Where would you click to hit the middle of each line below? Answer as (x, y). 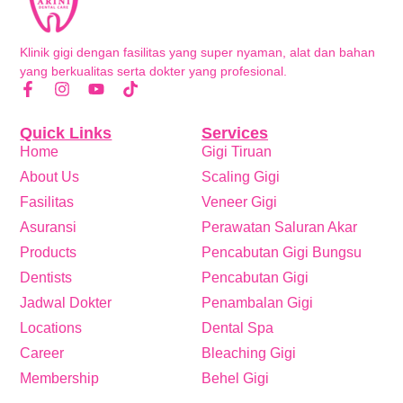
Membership (60, 378)
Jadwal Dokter (66, 302)
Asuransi (49, 227)
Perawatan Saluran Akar (279, 227)
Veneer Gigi (239, 201)
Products (49, 252)
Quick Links (66, 133)
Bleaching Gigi (249, 353)
